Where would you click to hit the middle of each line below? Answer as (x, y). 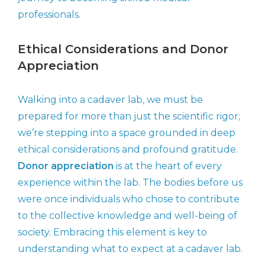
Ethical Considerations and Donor (123, 49)
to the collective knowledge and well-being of (127, 216)
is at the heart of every (168, 166)
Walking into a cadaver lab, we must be (110, 100)
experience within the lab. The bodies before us (130, 183)
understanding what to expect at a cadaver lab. (130, 249)
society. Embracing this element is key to (112, 232)
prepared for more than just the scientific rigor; (129, 117)
